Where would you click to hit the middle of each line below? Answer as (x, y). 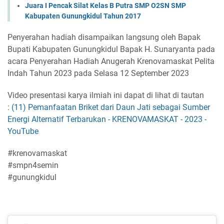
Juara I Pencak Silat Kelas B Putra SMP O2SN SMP (105, 6)
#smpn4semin (33, 165)
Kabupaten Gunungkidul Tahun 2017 (83, 16)
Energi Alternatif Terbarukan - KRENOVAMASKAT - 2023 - (107, 119)
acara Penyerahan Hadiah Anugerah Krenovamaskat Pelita (111, 61)
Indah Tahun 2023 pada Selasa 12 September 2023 (98, 73)
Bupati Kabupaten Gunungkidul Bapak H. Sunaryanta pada (111, 49)
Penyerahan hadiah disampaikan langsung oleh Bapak (104, 37)
